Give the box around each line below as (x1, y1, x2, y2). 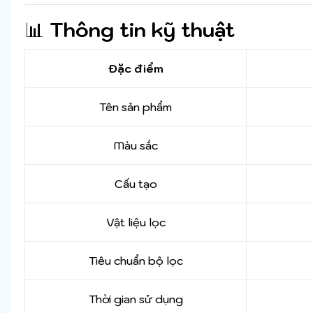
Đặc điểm (108, 61, 163, 76)
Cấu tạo (114, 177, 157, 191)
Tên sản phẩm (99, 100, 172, 115)
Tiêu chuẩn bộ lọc (88, 254, 183, 268)
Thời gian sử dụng (88, 292, 183, 307)
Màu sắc (113, 138, 158, 153)
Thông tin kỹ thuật (50, 17, 235, 43)
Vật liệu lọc (105, 215, 166, 230)
